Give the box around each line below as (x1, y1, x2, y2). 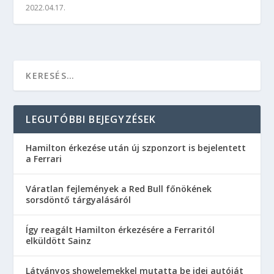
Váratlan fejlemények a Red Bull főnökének (26, 183, 212, 195)
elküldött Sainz (26, 235, 92, 247)
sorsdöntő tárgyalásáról (26, 194, 131, 206)
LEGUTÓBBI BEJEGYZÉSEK (26, 113, 157, 127)
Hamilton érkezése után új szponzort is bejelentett (26, 142, 246, 154)
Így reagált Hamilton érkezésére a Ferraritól (26, 224, 215, 236)
